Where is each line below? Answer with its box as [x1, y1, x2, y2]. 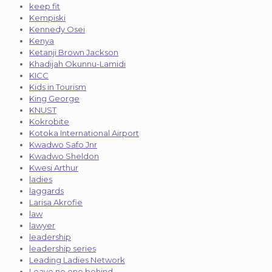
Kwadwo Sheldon [29, 151, 99, 161]
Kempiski [29, 12, 66, 22]
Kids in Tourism [29, 81, 86, 92]
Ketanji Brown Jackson [29, 47, 118, 57]
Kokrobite [29, 116, 69, 126]
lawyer [29, 220, 55, 230]
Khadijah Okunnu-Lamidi [29, 58, 126, 69]
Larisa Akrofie [29, 197, 83, 207]
